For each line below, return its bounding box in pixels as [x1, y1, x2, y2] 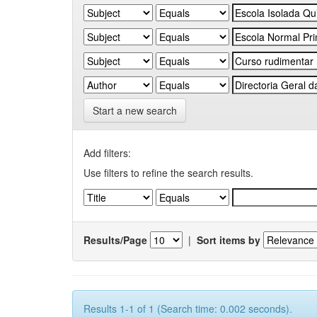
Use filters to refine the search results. [83, 166, 253, 180]
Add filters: [83, 146, 131, 160]
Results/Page [83, 232, 147, 247]
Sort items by [197, 232, 260, 247]
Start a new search [93, 103, 177, 117]
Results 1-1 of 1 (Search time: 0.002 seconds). [83, 301, 292, 316]
